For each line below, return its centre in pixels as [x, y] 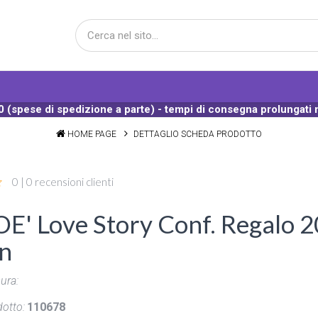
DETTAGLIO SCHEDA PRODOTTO [198, 134]
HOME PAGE [92, 134]
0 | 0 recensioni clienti [62, 182]
